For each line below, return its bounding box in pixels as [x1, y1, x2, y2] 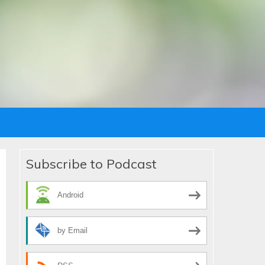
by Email [57, 226, 88, 235]
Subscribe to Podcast [26, 156, 157, 172]
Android [57, 190, 84, 200]
